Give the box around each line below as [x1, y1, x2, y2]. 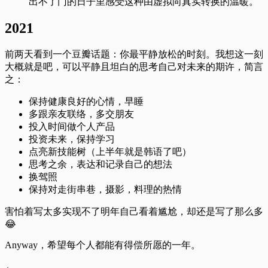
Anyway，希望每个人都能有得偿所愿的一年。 [5, 239, 200, 250]
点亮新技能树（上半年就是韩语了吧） [29, 146, 191, 157]
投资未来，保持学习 [29, 133, 115, 144]
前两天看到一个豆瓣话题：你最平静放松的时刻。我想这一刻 [5, 48, 263, 59]
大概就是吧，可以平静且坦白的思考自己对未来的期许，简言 [5, 61, 263, 72]
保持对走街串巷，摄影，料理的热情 [29, 184, 182, 194]
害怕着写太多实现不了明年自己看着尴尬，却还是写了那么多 [5, 206, 263, 217]
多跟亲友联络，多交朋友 [29, 108, 134, 119]
